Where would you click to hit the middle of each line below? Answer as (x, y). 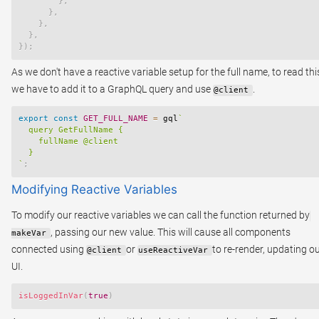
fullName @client (68, 142)
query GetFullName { (71, 130)
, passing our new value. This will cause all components (170, 232)
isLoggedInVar (51, 296)
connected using (49, 250)
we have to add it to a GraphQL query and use (112, 89)
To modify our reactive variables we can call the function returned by (161, 215)
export (33, 119)
